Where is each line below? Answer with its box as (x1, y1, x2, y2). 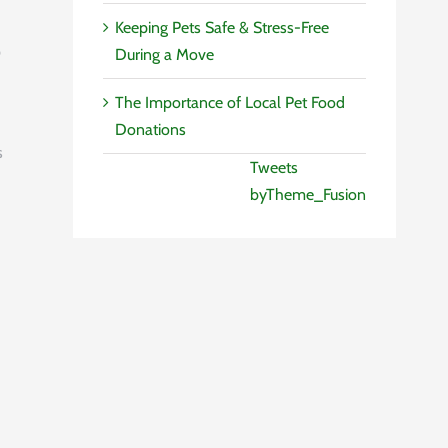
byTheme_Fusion (250, 184, 366, 204)
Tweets (250, 157, 298, 177)
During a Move (115, 44, 214, 64)
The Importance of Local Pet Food (115, 92, 345, 112)
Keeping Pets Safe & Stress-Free (115, 17, 329, 37)
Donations (115, 119, 186, 139)
